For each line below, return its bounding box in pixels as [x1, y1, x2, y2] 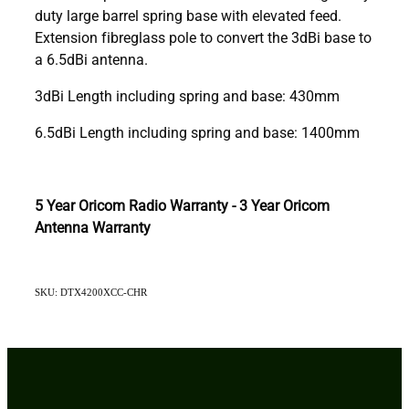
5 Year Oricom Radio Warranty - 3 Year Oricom [35, 194, 330, 215]
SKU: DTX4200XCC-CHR [35, 286, 147, 298]
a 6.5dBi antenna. [35, 48, 148, 68]
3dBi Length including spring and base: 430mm [35, 85, 340, 105]
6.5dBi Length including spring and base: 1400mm [35, 121, 360, 142]
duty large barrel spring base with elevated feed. [35, 5, 341, 25]
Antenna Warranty [35, 216, 151, 236]
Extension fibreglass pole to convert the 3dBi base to [35, 26, 372, 47]
